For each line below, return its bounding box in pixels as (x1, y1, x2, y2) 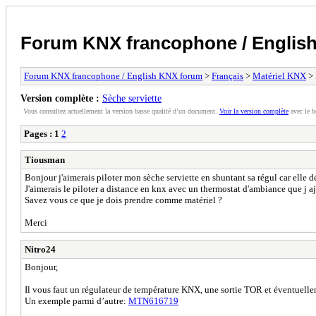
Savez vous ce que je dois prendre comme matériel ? (25, 194, 222, 205)
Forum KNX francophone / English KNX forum (24, 70, 202, 81)
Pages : (24, 128, 52, 139)
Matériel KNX (253, 70, 306, 81)
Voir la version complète (219, 107, 288, 115)
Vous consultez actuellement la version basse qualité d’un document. (23, 107, 219, 115)
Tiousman (25, 154, 65, 165)
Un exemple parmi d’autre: (25, 295, 128, 306)
